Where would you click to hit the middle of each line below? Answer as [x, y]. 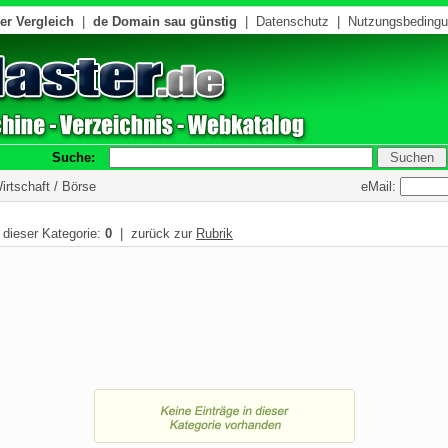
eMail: [380, 186]
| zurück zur [154, 233]
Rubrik [214, 233]
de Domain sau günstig [165, 21]
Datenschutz [292, 21]
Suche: [79, 157]
